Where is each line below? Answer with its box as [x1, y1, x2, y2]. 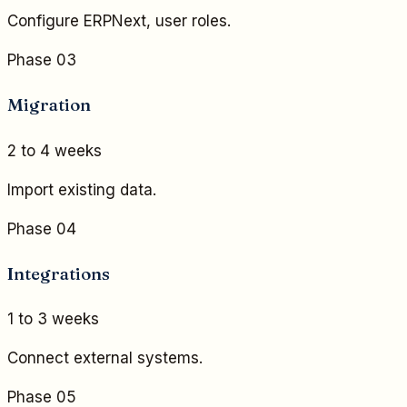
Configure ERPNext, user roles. [7, 12, 231, 31]
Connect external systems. [7, 349, 203, 368]
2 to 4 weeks [7, 141, 102, 160]
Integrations [7, 262, 110, 284]
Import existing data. [7, 180, 156, 199]
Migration [7, 94, 91, 116]
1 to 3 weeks [7, 310, 99, 329]
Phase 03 [7, 51, 76, 70]
